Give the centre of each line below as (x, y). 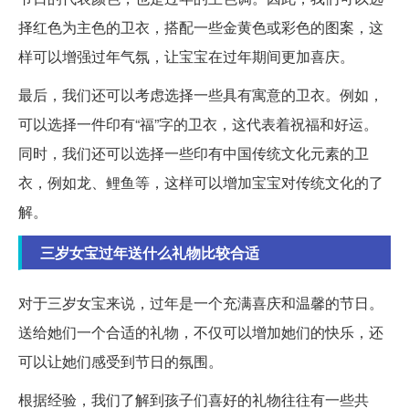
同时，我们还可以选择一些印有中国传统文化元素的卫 (194, 153)
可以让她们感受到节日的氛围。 (121, 362)
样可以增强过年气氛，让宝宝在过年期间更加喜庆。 (186, 57)
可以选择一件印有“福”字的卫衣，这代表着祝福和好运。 (198, 124)
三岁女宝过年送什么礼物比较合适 (150, 253)
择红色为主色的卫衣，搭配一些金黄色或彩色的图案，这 (201, 27)
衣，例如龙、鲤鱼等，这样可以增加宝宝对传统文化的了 (201, 183)
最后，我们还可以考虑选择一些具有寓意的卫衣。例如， (201, 95)
